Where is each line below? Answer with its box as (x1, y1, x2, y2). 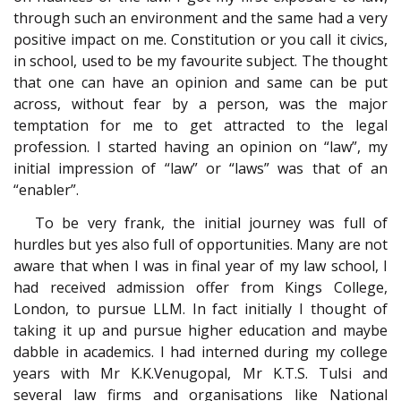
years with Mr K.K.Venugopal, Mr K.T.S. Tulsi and (13, 363, 388, 383)
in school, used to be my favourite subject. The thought (13, 51, 388, 72)
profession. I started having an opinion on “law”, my (13, 137, 388, 158)
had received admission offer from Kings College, (13, 277, 388, 297)
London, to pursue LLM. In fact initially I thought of (13, 298, 388, 319)
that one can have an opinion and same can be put (13, 73, 388, 93)
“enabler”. (13, 180, 79, 200)
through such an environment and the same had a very (13, 8, 388, 29)
